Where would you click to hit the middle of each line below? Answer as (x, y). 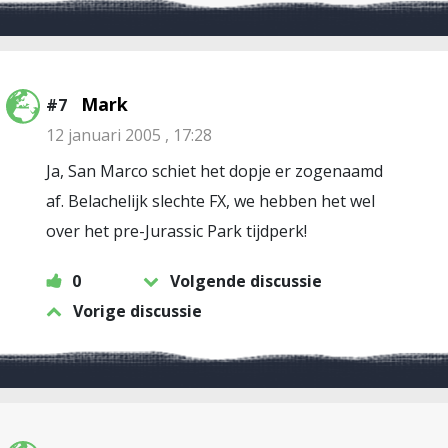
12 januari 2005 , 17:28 (129, 135)
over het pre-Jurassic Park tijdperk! (176, 231)
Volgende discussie (246, 281)
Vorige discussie (137, 311)
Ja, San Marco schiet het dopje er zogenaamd (214, 171)
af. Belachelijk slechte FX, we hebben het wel (210, 201)
